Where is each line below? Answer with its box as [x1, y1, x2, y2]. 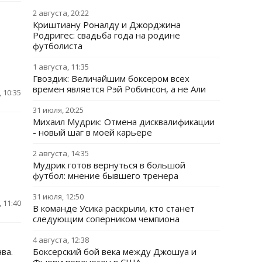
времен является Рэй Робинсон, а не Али [33, 83, 206, 95]
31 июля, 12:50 [33, 191, 84, 202]
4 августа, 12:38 [33, 235, 89, 245]
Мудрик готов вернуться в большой [33, 159, 185, 171]
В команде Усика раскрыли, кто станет [33, 202, 195, 214]
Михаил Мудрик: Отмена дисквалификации [33, 116, 215, 127]
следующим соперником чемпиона [33, 213, 180, 225]
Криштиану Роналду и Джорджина [33, 19, 181, 30]
